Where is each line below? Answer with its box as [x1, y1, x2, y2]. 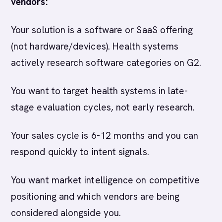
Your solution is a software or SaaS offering [11, 24, 193, 36]
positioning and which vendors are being [11, 190, 180, 203]
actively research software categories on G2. [11, 56, 202, 69]
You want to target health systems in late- [11, 85, 188, 97]
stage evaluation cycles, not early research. [11, 101, 195, 113]
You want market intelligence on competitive [11, 174, 200, 186]
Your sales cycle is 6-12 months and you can [11, 129, 199, 142]
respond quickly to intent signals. [11, 146, 149, 158]
